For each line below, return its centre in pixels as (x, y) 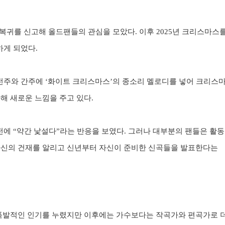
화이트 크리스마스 (79, 81)
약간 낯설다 (36, 131)
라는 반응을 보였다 (92, 131)
